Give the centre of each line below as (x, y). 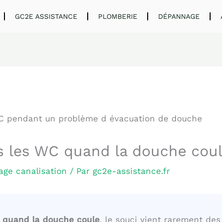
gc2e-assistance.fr (132, 171)
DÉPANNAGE (179, 16)
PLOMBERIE (118, 16)
